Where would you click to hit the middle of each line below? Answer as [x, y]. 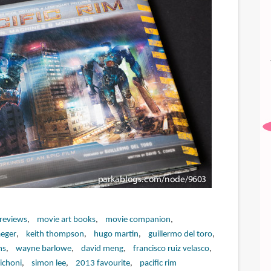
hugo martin [116, 234]
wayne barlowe [43, 249]
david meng [102, 249]
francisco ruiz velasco [171, 249]
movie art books [66, 220]
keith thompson [55, 234]
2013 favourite [103, 263]
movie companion [138, 220]
